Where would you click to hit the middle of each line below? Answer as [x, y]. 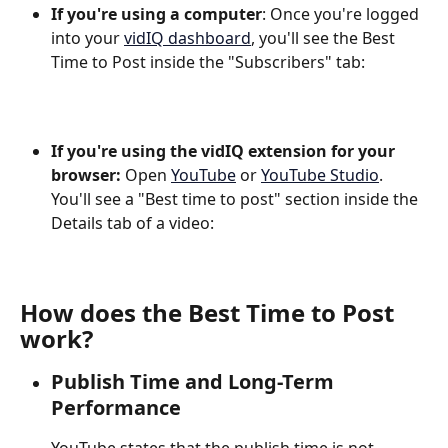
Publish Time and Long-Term [195, 382]
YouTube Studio [320, 174]
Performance [116, 408]
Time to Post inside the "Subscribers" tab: [208, 62]
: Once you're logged [342, 14]
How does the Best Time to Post [210, 313]
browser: [88, 174]
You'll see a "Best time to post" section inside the [236, 198]
